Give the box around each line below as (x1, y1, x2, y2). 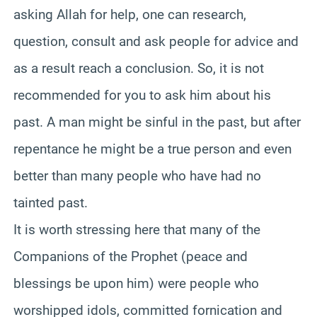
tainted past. (13, 194, 88, 211)
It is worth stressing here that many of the (13, 221, 260, 238)
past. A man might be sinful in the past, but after (13, 113, 301, 130)
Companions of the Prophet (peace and (13, 248, 248, 265)
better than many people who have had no (13, 167, 261, 184)
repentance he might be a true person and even (13, 140, 292, 157)
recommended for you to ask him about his (13, 86, 271, 103)
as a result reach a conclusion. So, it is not (13, 59, 264, 76)
